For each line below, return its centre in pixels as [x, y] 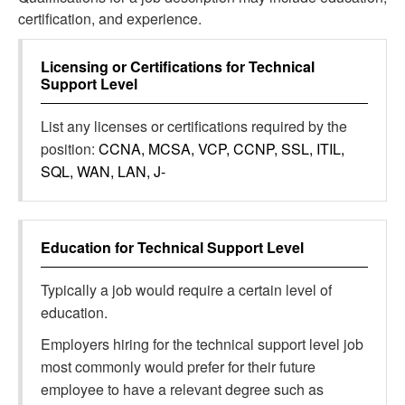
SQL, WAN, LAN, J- [103, 171]
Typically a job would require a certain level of [186, 290]
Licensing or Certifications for [145, 66]
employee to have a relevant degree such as [182, 389]
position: [70, 149]
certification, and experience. [110, 19]
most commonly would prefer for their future [178, 367]
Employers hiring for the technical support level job [202, 344]
